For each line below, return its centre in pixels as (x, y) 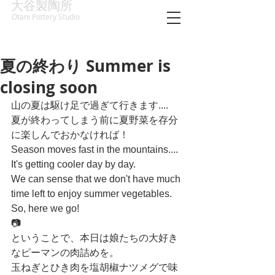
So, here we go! (45, 208)
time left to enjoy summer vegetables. (93, 194)
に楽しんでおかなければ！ (70, 135)
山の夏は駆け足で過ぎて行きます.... (90, 105)
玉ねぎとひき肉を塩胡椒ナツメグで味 (95, 267)
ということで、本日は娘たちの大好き (95, 238)
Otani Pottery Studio (45, 17)
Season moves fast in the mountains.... (96, 149)
